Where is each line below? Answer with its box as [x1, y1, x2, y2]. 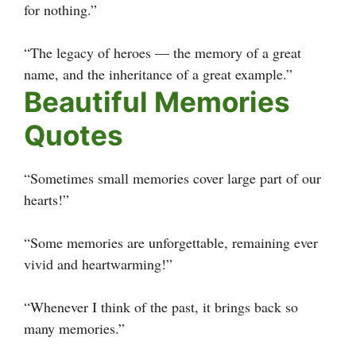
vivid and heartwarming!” [24, 253, 172, 273]
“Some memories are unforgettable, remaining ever [24, 232, 318, 252]
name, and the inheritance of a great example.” [24, 64, 292, 83]
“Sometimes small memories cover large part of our [24, 168, 321, 188]
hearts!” [24, 189, 69, 209]
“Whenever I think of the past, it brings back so [24, 296, 298, 316]
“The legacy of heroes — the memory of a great [24, 42, 301, 62]
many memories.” [24, 318, 125, 338]
